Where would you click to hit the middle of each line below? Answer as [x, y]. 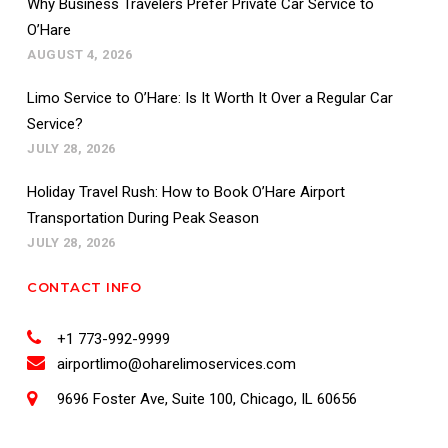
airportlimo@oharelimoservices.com [176, 364]
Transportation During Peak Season [143, 218]
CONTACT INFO [84, 287]
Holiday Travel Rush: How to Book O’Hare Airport [186, 192]
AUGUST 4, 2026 [79, 54]
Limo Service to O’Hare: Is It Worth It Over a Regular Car [210, 98]
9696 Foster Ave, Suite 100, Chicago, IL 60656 [207, 399]
